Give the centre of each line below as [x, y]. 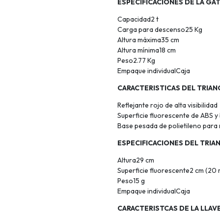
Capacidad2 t [138, 19]
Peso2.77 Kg [136, 61]
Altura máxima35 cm [148, 40]
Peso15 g [131, 181]
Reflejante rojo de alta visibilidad [167, 105]
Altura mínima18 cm [147, 50]
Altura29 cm [136, 160]
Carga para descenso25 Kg [160, 30]
